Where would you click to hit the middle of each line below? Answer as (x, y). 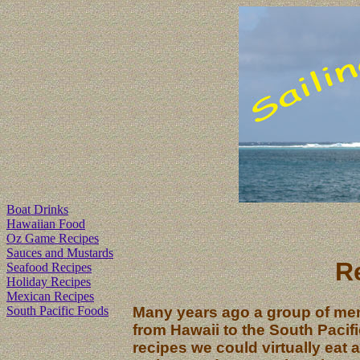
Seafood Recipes (49, 267)
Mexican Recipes (50, 296)
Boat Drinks (37, 209)
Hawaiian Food (46, 224)
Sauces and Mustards (60, 253)
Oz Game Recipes (53, 238)
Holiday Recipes (49, 282)
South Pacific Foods (57, 311)
